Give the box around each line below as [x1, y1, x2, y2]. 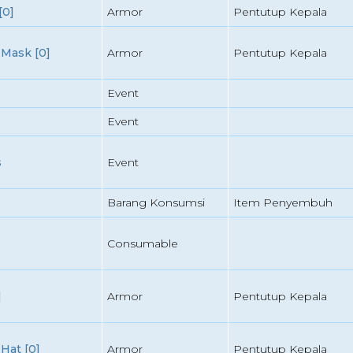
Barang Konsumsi [106, 195, 205, 210]
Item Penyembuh [232, 195, 333, 210]
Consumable [106, 236, 178, 251]
